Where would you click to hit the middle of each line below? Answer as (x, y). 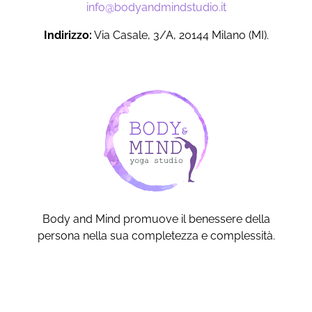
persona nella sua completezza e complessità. (156, 236)
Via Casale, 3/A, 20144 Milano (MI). (180, 36)
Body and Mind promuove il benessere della (156, 219)
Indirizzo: (68, 36)
